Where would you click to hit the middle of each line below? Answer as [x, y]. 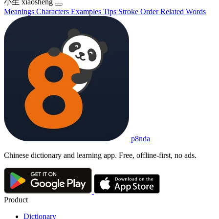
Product [16, 200]
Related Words [183, 11]
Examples [87, 11]
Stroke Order [139, 11]
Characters [54, 11]
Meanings [20, 11]
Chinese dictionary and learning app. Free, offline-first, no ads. [100, 155]
